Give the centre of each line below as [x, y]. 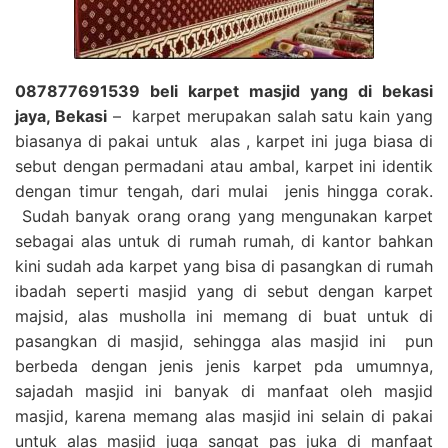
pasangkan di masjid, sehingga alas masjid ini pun [224, 340]
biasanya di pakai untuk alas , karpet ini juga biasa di [224, 140]
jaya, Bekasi [61, 115]
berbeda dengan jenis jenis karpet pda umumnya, [224, 365]
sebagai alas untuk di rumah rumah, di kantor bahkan [224, 240]
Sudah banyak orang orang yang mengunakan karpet [224, 215]
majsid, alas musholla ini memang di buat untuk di [224, 315]
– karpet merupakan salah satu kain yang [270, 115]
